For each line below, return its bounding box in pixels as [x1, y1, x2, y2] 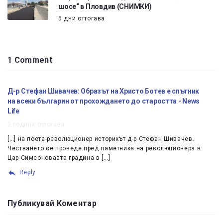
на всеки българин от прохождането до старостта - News [7, 97, 200, 106]
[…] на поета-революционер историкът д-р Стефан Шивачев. [7, 135, 195, 143]
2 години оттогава [7, 121, 65, 128]
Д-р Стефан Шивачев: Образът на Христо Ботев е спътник [7, 87, 200, 96]
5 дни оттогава [58, 14, 106, 22]
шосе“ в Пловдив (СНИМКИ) [58, 2, 152, 10]
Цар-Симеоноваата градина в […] [7, 154, 111, 162]
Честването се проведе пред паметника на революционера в [7, 145, 201, 152]
